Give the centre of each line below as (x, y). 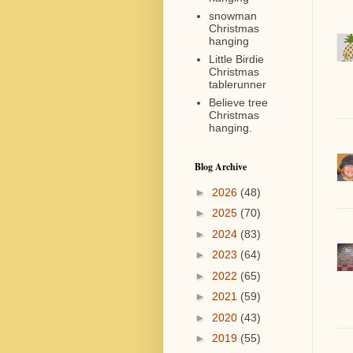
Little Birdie (236, 59)
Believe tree (238, 102)
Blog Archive (221, 167)
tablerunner (237, 84)
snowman (232, 15)
